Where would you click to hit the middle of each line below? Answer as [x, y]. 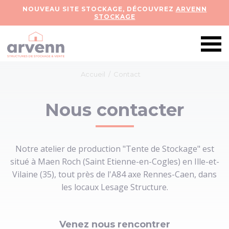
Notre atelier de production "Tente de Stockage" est [114, 149]
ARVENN [191, 9]
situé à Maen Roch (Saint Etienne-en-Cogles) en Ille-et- [114, 162]
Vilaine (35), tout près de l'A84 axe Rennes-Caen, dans [114, 174]
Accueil [93, 74]
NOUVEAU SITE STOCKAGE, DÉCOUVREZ [99, 9]
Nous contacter [114, 110]
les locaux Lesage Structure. [114, 187]
